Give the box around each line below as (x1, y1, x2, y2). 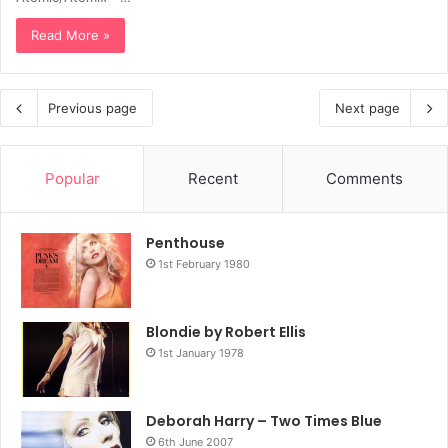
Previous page (48, 99, 137, 116)
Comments (326, 168, 404, 188)
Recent (187, 168, 238, 188)
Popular (44, 168, 100, 188)
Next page (335, 99, 400, 116)
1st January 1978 (158, 345, 244, 360)
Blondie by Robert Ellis (146, 321, 306, 342)
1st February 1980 (158, 256, 250, 271)
